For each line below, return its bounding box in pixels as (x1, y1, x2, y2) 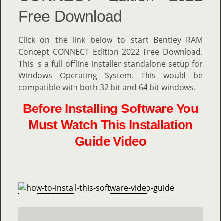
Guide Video (74, 134, 147, 148)
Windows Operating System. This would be (18, 70, 203, 81)
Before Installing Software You (22, 102, 199, 116)
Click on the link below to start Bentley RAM (18, 35, 203, 46)
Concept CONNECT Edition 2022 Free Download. (18, 46, 203, 58)
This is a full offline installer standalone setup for (18, 58, 203, 70)
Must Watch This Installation (28, 118, 193, 132)
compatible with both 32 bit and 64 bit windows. (18, 82, 196, 93)
